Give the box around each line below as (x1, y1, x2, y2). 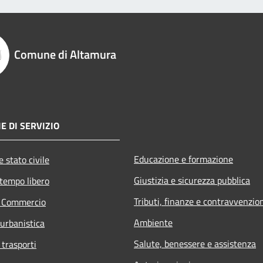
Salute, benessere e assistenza (134, 236, 256, 251)
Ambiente (134, 215, 173, 230)
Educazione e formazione (134, 151, 233, 166)
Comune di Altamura (14, 45, 116, 63)
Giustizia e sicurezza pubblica (134, 173, 250, 187)
